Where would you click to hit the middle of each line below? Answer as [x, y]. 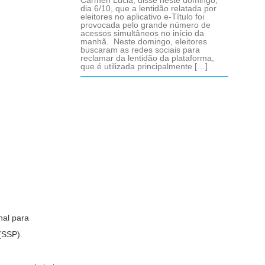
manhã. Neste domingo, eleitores [144, 41]
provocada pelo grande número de [146, 25]
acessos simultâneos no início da [142, 33]
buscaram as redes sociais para [140, 50]
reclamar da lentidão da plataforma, [147, 58]
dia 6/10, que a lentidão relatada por [148, 8]
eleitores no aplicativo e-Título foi [142, 17]
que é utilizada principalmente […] [144, 66]
